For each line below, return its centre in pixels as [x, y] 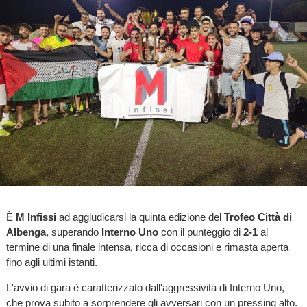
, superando [73, 232]
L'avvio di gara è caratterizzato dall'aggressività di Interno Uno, [145, 287]
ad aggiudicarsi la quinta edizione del [140, 217]
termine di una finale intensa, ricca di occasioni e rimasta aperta [147, 247]
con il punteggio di [200, 232]
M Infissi [36, 217]
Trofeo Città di [258, 217]
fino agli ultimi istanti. [51, 262]
